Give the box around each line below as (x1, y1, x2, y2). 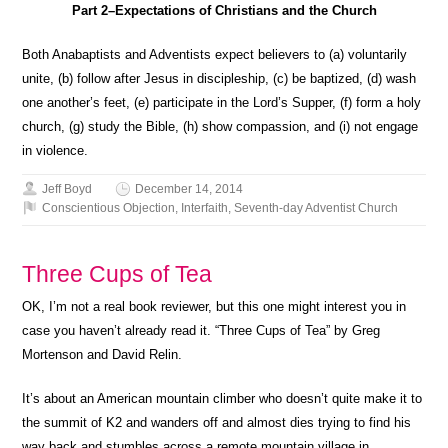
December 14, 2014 (135, 181, 244, 196)
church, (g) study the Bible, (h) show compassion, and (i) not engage (22, 118, 419, 134)
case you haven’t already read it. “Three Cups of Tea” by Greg (22, 322, 381, 338)
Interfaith (181, 200, 229, 215)
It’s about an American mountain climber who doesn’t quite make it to (22, 390, 423, 406)
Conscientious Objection (42, 200, 176, 215)
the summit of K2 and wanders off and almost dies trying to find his (22, 414, 412, 430)
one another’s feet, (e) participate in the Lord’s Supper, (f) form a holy (22, 94, 422, 110)
